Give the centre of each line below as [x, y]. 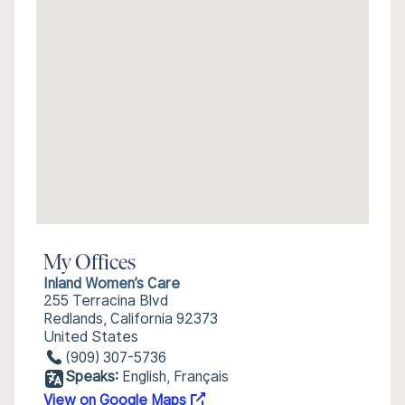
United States [91, 337]
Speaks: [92, 377]
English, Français [175, 377]
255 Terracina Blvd [106, 301]
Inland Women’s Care [112, 283]
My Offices [89, 264]
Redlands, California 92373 [131, 319]
